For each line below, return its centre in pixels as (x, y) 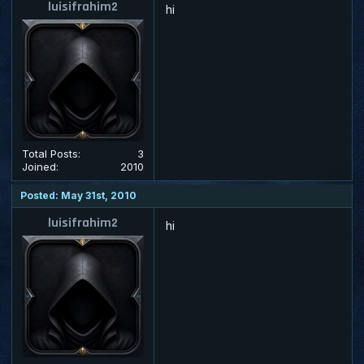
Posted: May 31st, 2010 (78, 195)
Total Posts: (51, 153)
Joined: (40, 166)
